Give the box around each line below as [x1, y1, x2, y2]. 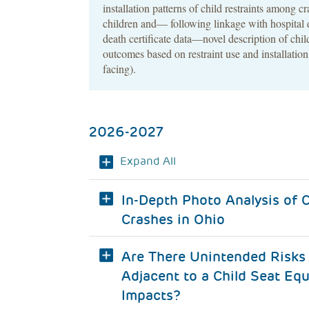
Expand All [120, 154, 176, 168]
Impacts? [121, 286, 181, 304]
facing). [103, 61, 136, 76]
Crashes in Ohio [121, 210, 225, 228]
